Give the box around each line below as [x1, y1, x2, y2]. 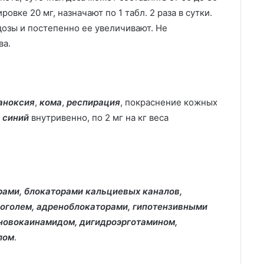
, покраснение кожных [120, 96, 217, 108]
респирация [67, 96, 120, 108]
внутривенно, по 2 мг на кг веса [29, 111, 169, 123]
